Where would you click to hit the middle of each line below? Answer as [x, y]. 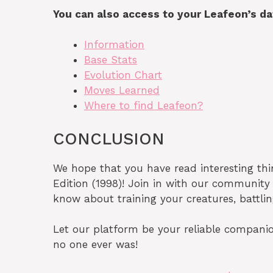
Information [114, 45]
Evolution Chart [123, 75]
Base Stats [111, 60]
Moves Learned [122, 90]
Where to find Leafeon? [144, 106]
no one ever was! [95, 245]
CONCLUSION [109, 139]
